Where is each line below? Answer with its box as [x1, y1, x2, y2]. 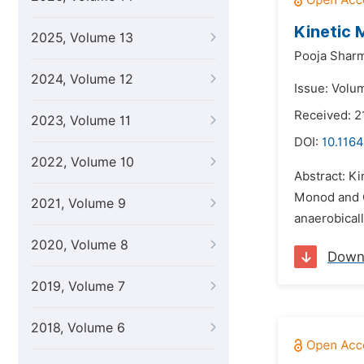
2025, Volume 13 [31, 30, 133, 45]
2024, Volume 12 [31, 71, 133, 87]
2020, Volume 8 [31, 237, 128, 253]
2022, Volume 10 [31, 154, 134, 170]
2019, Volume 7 [31, 279, 125, 294]
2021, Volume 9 [31, 196, 126, 211]
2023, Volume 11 [31, 113, 131, 128]
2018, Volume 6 [31, 320, 125, 336]
